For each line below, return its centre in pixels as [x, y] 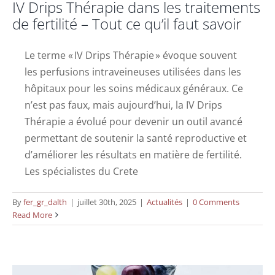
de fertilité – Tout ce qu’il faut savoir [127, 23]
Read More [32, 215]
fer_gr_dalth [45, 202]
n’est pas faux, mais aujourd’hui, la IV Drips [123, 105]
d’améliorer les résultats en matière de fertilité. [133, 154]
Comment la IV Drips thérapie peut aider [137, 210]
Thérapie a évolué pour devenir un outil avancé [134, 121]
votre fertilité [137, 230]
